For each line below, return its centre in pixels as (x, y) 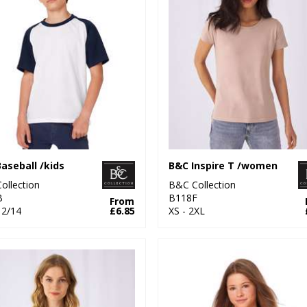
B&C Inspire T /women (223, 165)
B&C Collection (202, 184)
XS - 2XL (186, 210)
